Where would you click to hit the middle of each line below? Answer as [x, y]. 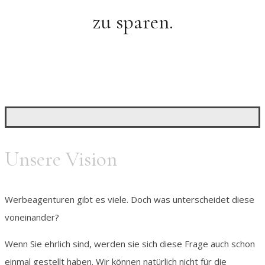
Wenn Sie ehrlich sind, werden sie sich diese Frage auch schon [130, 244]
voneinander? [32, 217]
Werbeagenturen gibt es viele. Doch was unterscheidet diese [130, 200]
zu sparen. [132, 22]
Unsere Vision [61, 159]
